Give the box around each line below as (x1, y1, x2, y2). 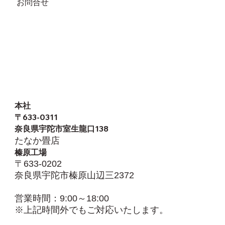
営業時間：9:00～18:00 (15, 193, 109, 204)
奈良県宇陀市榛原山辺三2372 (15, 170, 135, 181)
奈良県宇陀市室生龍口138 (15, 124, 109, 134)
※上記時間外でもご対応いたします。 (15, 205, 169, 215)
